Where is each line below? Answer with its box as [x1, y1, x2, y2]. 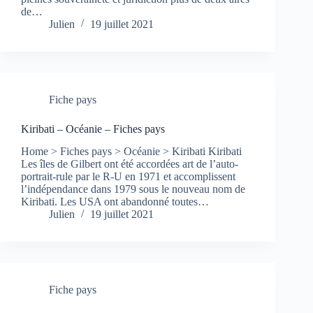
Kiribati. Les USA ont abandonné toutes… [21, 196, 209, 208]
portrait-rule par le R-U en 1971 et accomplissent [21, 170, 235, 183]
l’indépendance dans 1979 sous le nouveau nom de [21, 183, 245, 196]
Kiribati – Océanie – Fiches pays [21, 122, 165, 135]
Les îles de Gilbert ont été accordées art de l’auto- [21, 158, 238, 170]
